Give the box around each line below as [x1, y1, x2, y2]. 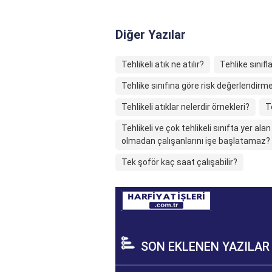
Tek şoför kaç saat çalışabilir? [121, 157, 237, 167]
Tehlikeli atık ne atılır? [121, 59, 204, 69]
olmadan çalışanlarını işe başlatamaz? [121, 136, 270, 146]
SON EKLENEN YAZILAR [141, 239, 270, 254]
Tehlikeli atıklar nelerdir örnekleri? [121, 102, 250, 112]
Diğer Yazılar [115, 27, 186, 42]
